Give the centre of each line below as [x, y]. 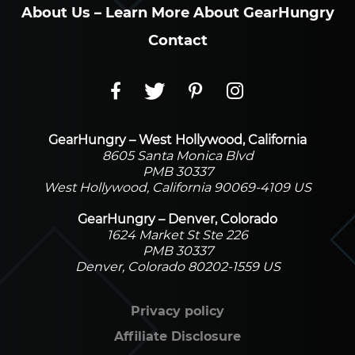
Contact [177, 41]
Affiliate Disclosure [177, 337]
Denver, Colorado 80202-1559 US [177, 267]
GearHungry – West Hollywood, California [177, 140]
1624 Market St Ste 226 [177, 235]
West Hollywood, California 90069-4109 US [177, 188]
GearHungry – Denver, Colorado [177, 219]
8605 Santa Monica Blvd [177, 156]
